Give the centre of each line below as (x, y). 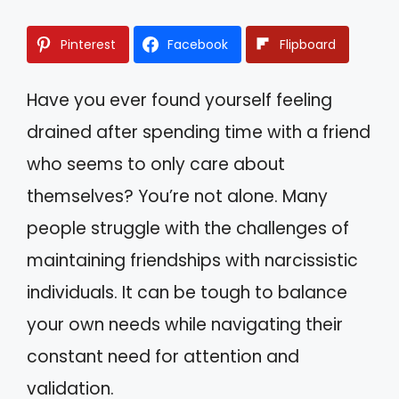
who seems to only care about (156, 164)
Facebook (198, 44)
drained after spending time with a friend (199, 132)
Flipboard (308, 44)
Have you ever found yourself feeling (179, 100)
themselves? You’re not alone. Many (177, 196)
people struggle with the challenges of (188, 228)
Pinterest (88, 44)
